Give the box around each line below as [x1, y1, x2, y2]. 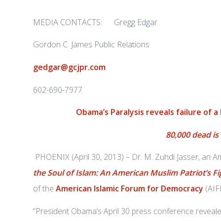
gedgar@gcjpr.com [33, 61, 106, 73]
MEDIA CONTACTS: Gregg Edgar [33, 16, 157, 28]
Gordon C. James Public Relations [33, 39, 149, 50]
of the [33, 183, 56, 194]
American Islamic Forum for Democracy [56, 183, 203, 194]
